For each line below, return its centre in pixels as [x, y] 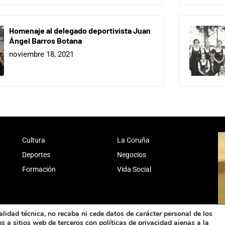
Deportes [36, 154]
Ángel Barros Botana [45, 40]
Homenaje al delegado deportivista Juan [80, 30]
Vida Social [134, 169]
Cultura [34, 140]
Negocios [132, 154]
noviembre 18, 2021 [41, 54]
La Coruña [133, 140]
